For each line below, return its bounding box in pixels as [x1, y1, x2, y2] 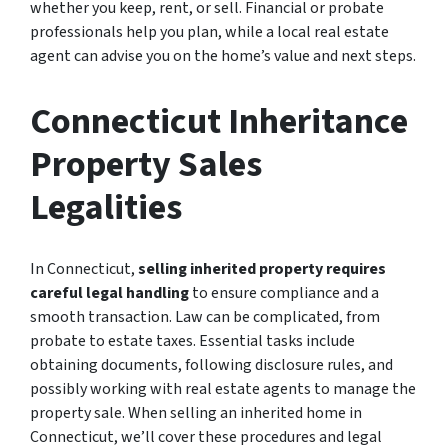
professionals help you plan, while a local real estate [30, 20, 389, 43]
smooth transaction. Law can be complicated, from [30, 305, 380, 328]
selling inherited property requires [138, 257, 386, 280]
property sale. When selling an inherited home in [30, 401, 362, 424]
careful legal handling [30, 281, 192, 304]
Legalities [30, 181, 182, 233]
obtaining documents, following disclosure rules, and [30, 353, 393, 376]
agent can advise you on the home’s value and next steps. [30, 44, 416, 67]
